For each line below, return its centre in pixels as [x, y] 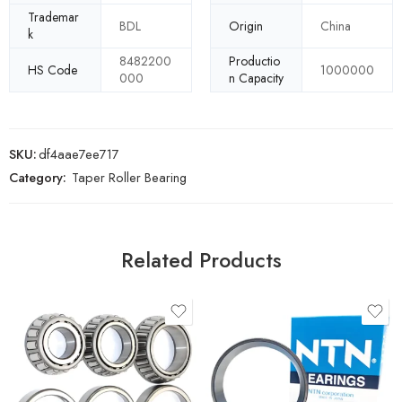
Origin [246, 26]
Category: [38, 178]
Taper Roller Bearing [129, 178]
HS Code [52, 70]
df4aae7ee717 [79, 154]
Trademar [53, 17]
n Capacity [256, 79]
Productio [254, 61]
